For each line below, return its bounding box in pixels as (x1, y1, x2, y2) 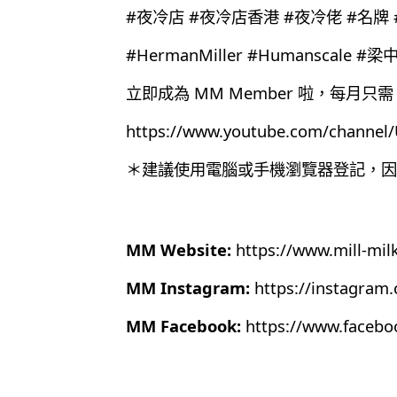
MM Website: (126, 237, 231, 261)
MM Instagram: (126, 276, 250, 299)
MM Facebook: (126, 314, 241, 337)
